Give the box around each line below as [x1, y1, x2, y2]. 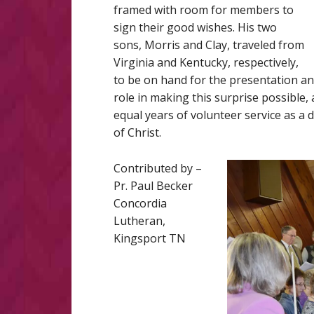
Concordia [114, 196, 167, 211]
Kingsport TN [114, 231, 186, 246]
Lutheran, [114, 213, 165, 228]
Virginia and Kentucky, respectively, [114, 55, 299, 70]
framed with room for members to [114, 2, 294, 18]
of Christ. [114, 125, 161, 140]
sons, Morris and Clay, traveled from [114, 37, 304, 53]
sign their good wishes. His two [114, 20, 277, 35]
